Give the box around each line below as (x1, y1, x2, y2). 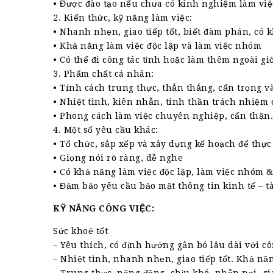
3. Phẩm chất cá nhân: (53, 69, 154, 79)
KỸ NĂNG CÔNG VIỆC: (53, 204, 154, 213)
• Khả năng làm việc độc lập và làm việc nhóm (53, 41, 261, 51)
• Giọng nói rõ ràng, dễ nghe (53, 153, 183, 163)
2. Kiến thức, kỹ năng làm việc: (53, 13, 193, 23)
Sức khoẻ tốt (53, 226, 108, 236)
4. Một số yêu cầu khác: (53, 125, 158, 135)
